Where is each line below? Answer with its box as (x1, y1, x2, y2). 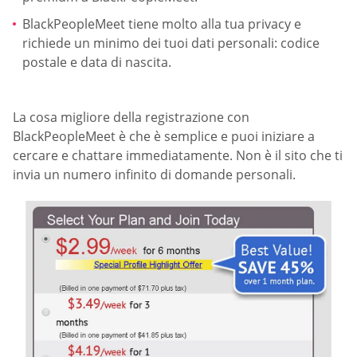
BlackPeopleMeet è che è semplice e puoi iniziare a (13, 127, 315, 146)
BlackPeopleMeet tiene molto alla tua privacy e (22, 14, 301, 33)
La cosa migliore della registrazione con (13, 108, 249, 127)
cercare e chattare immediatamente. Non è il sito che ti (13, 147, 343, 165)
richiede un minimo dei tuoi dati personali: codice (22, 33, 320, 52)
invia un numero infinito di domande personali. (13, 166, 296, 184)
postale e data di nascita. (22, 53, 171, 71)
